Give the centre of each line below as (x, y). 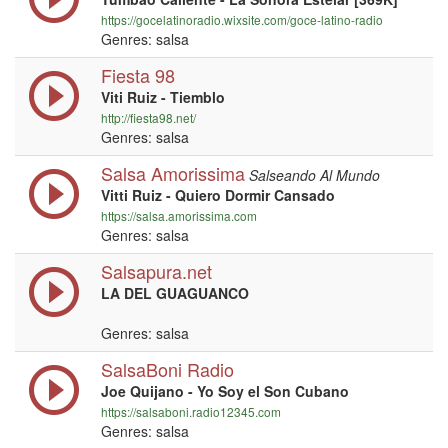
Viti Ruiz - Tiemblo (163, 97)
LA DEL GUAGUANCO (175, 293)
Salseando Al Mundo (314, 175)
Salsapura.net (156, 271)
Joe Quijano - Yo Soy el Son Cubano (225, 391)
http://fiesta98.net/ (148, 117)
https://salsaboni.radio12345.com (191, 411)
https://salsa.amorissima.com (179, 215)
